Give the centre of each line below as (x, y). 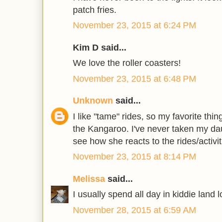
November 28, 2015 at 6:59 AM (135, 210)
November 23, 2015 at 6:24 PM (135, 26)
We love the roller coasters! (127, 63)
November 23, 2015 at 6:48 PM (135, 79)
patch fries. (95, 10)
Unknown (93, 101)
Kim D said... (100, 47)
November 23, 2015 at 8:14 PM (135, 157)
